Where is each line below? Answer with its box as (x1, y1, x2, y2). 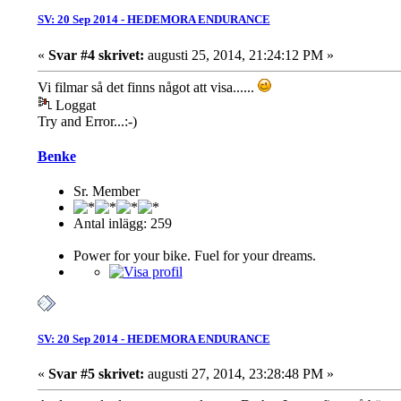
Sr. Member (73, 183, 140, 200)
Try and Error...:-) (37, 113, 137, 129)
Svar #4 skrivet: (47, 47, 144, 63)
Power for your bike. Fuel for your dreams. (73, 248, 316, 264)
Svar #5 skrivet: (47, 366, 144, 382)
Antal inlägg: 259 (73, 216, 172, 232)
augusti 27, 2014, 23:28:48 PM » (143, 366, 334, 382)
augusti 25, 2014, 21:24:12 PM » (143, 47, 334, 63)
